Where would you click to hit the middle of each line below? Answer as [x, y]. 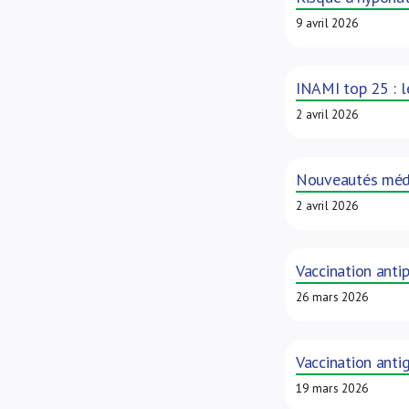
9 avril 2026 [327, 23]
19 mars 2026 [332, 388]
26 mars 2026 [332, 297]
